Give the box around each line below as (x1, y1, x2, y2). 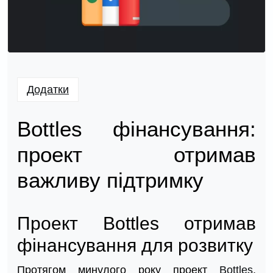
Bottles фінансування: (17, 117, 256, 141)
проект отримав (17, 143, 256, 167)
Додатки (27, 83, 69, 96)
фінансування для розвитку (17, 235, 253, 256)
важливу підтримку (17, 168, 204, 193)
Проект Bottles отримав (17, 213, 256, 234)
